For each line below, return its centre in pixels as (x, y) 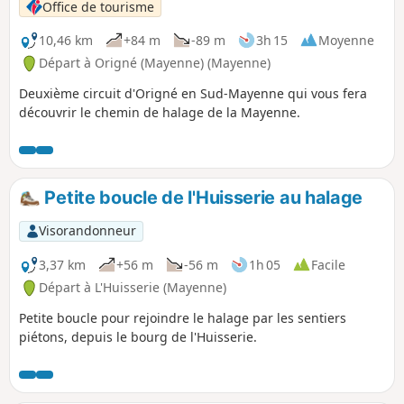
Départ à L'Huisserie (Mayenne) (133, 288)
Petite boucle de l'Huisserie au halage (202, 198)
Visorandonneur (87, 231)
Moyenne (346, 40)
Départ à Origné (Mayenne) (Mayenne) (155, 63)
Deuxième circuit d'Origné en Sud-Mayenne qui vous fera (193, 94)
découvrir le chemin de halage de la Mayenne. (160, 113)
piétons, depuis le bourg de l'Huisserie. (138, 337)
